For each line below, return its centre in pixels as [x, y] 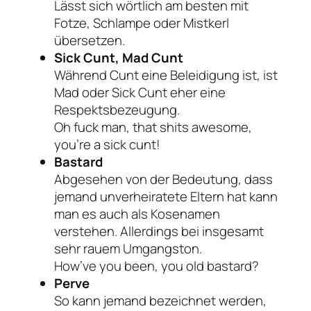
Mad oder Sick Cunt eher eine [140, 92]
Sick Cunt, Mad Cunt [119, 57]
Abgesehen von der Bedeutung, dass [163, 179]
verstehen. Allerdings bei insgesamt [159, 231]
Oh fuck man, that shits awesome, [153, 127]
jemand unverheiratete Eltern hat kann [166, 196]
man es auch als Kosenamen [137, 213]
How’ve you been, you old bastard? [157, 266]
